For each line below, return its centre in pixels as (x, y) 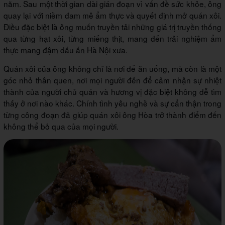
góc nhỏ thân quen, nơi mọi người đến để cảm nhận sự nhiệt (113, 80)
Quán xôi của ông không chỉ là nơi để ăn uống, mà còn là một (113, 69)
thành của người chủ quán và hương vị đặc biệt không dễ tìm (113, 92)
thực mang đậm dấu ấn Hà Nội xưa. (66, 50)
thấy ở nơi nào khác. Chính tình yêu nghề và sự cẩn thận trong (113, 103)
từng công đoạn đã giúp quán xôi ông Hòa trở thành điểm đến (113, 115)
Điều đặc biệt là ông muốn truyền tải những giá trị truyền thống (113, 27)
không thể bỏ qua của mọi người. (61, 126)
